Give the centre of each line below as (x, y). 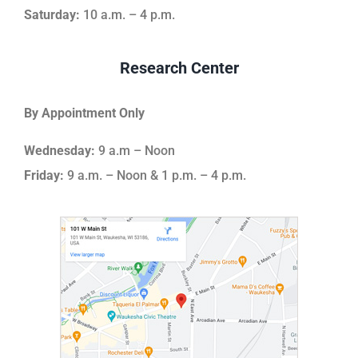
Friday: (44, 175)
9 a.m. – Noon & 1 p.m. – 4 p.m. (155, 175)
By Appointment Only (84, 113)
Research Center (179, 68)
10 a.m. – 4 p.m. (127, 14)
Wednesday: (59, 150)
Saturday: (52, 14)
